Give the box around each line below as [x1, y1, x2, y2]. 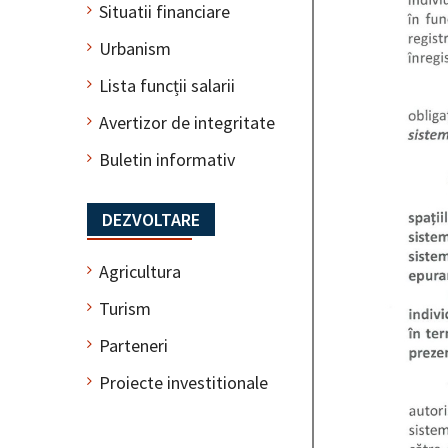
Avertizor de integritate [99, 110, 275, 134]
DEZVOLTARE [102, 207, 200, 231]
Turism [99, 296, 151, 320]
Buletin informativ [99, 147, 235, 171]
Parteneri [99, 333, 168, 357]
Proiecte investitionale [99, 370, 268, 394]
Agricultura [99, 259, 181, 283]
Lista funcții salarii [99, 73, 235, 97]
